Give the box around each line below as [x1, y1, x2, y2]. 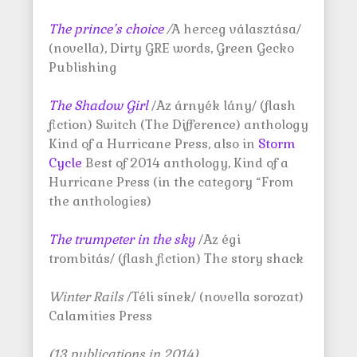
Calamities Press [49, 308, 152, 324]
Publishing [49, 59, 117, 76]
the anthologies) [49, 193, 151, 210]
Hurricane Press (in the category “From [49, 174, 294, 190]
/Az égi [195, 231, 241, 248]
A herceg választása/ [171, 21, 301, 37]
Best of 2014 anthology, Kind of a [82, 155, 288, 171]
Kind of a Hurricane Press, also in [49, 135, 258, 152]
